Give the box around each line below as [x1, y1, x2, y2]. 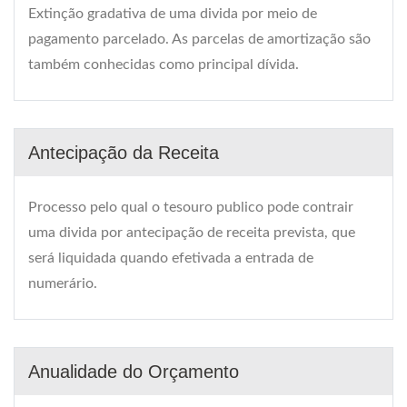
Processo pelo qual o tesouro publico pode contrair [28, 200, 353, 215]
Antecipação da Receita [28, 143, 219, 164]
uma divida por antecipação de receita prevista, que [28, 225, 355, 241]
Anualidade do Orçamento [28, 362, 239, 382]
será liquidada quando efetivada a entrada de [28, 251, 313, 266]
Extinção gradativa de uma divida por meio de [28, 6, 317, 22]
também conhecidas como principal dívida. [28, 57, 299, 73]
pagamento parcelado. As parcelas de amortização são [28, 32, 371, 47]
